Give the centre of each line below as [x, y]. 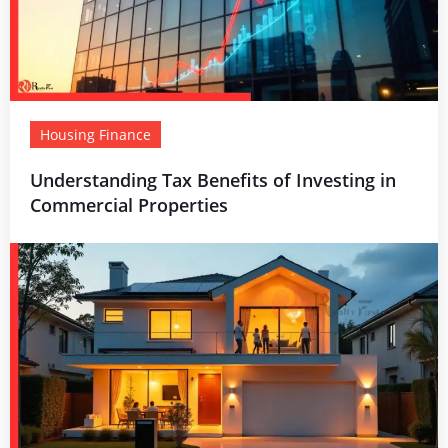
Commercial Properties [129, 205]
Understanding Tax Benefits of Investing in [213, 180]
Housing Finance [95, 135]
